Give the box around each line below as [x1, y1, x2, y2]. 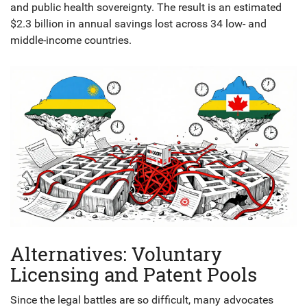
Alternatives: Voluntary [10, 241, 222, 267]
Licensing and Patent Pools [10, 262, 257, 288]
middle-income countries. [10, 34, 132, 47]
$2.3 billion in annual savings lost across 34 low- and [10, 17, 267, 31]
